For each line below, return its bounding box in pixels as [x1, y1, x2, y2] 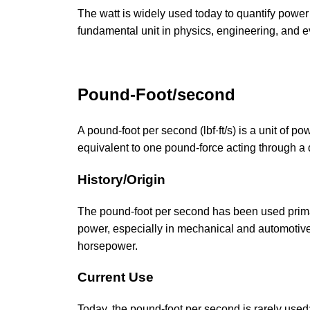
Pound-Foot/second [77, 85, 235, 104]
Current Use [77, 270, 154, 285]
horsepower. [77, 239, 138, 252]
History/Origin [77, 172, 165, 187]
